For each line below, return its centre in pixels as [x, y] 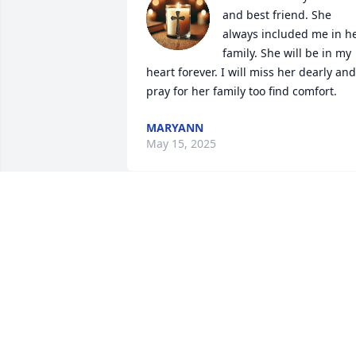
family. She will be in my [287, 53]
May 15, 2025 [181, 144]
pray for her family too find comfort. [242, 91]
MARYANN [175, 128]
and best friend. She [277, 15]
